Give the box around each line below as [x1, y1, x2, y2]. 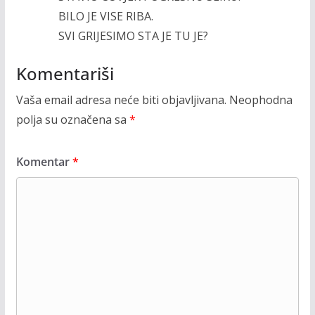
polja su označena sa [15, 111, 129, 127]
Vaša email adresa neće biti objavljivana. [15, 91, 226, 108]
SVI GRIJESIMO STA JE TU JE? [58, 27, 208, 44]
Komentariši [15, 61, 114, 85]
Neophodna [229, 91, 292, 108]
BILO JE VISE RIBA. [58, 8, 153, 24]
